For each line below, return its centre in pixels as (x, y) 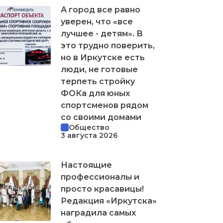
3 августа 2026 (89, 135)
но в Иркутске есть (103, 57)
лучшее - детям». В (102, 33)
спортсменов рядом (105, 105)
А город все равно (101, 9)
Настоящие (86, 165)
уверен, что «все (97, 21)
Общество (89, 127)
